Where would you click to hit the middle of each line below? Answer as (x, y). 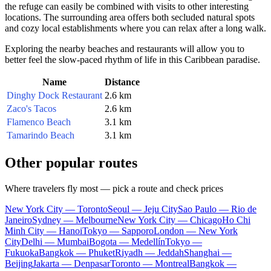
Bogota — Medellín (127, 241)
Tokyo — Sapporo (118, 230)
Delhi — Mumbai (55, 241)
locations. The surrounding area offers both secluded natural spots (130, 17)
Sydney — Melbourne (75, 220)
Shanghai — (208, 252)
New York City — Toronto (56, 209)
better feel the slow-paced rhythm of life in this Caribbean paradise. (132, 59)
